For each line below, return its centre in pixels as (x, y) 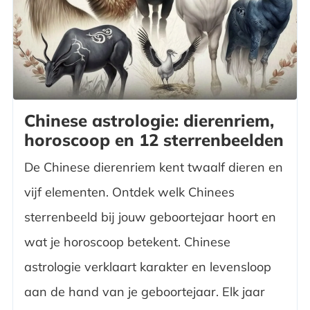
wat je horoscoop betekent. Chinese (127, 242)
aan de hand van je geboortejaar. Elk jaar (144, 292)
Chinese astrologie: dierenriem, (149, 121)
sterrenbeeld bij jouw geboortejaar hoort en (150, 217)
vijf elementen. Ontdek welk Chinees (129, 192)
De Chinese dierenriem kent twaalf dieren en (153, 167)
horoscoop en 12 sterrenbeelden (154, 140)
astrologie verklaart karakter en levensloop (147, 267)
